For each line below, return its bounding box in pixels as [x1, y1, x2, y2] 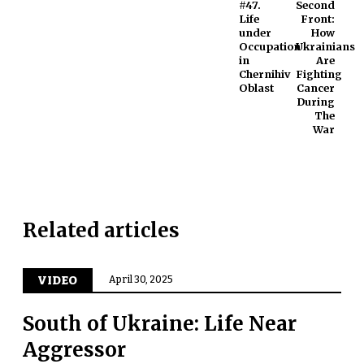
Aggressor [22, 336, 126, 362]
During [297, 94, 336, 108]
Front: [301, 11, 336, 25]
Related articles [22, 217, 180, 243]
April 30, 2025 [108, 273, 173, 285]
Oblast [238, 80, 274, 94]
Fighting [295, 67, 342, 80]
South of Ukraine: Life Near [22, 310, 297, 336]
